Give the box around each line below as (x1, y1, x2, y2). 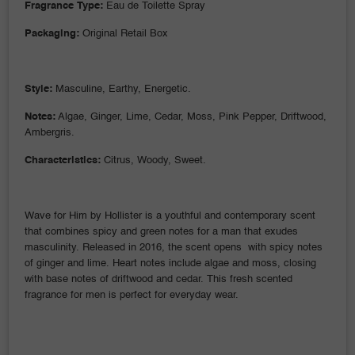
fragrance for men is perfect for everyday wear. (25, 286, 239, 303)
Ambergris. (25, 124, 74, 141)
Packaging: (25, 25, 79, 42)
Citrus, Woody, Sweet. (101, 151, 206, 169)
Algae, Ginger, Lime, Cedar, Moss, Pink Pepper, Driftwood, (55, 108, 326, 125)
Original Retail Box (79, 25, 168, 42)
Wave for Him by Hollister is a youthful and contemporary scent (25, 207, 315, 224)
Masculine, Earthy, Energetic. (52, 80, 191, 97)
